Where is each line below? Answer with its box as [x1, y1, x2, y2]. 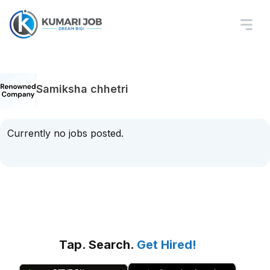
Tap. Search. [59, 237, 137, 252]
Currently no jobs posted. [7, 127, 124, 139]
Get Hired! [137, 237, 196, 252]
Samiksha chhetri [36, 82, 128, 95]
